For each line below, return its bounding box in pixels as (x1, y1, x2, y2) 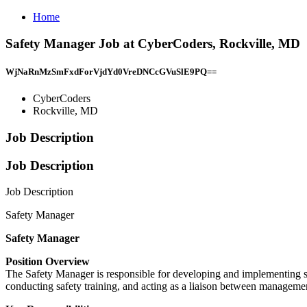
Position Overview (5, 256, 90, 268)
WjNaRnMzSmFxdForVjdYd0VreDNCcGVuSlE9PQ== (5, 66, 217, 77)
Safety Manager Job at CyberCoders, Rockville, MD (5, 36, 300, 51)
